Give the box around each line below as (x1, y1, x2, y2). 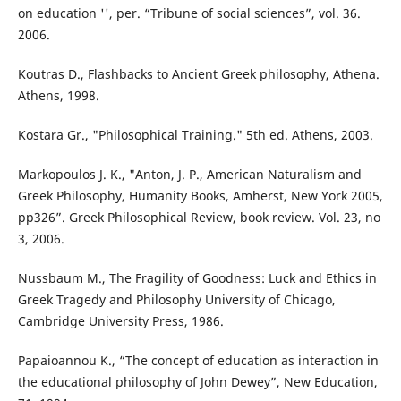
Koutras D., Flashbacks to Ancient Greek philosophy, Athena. (17, 65, 380, 83)
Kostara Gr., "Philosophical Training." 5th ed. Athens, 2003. (17, 126, 373, 144)
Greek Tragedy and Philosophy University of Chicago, (17, 291, 336, 309)
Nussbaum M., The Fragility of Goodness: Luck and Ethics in (17, 269, 377, 287)
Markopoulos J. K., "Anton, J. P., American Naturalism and (17, 166, 362, 183)
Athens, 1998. (17, 87, 99, 105)
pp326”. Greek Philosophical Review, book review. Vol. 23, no (17, 209, 380, 226)
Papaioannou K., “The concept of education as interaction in (17, 352, 379, 370)
